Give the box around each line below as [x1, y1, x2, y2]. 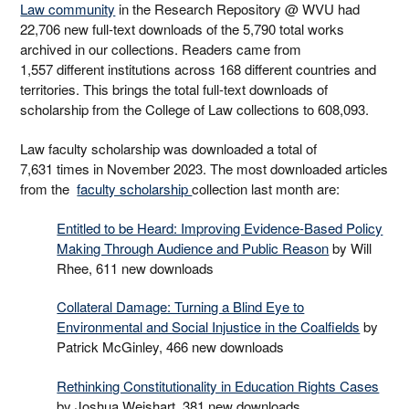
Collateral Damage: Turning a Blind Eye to [57, 297, 305, 317]
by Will [329, 237, 372, 257]
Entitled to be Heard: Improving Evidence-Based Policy [57, 217, 383, 237]
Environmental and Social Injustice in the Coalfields [57, 317, 361, 337]
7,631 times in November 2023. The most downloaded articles [20, 158, 389, 178]
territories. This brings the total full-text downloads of [20, 79, 329, 100]
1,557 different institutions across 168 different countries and [20, 59, 377, 79]
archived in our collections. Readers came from [20, 39, 302, 59]
